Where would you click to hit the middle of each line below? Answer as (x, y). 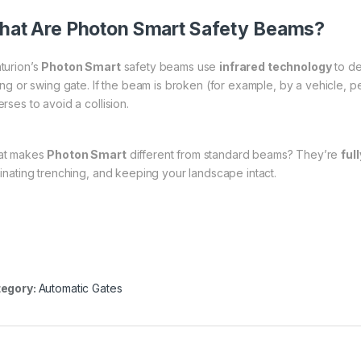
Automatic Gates (80, 288)
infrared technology (276, 66)
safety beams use (170, 66)
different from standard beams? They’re (234, 154)
